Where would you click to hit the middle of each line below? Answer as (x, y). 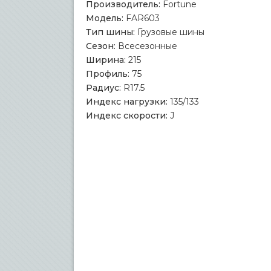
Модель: (105, 18)
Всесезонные (148, 46)
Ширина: (106, 60)
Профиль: (108, 74)
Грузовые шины (171, 32)
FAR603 (143, 18)
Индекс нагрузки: (127, 102)
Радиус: (103, 88)
